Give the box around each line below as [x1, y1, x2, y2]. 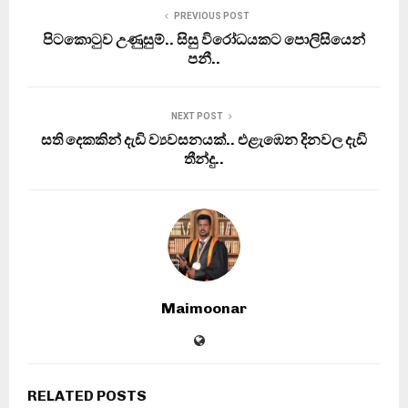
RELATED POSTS [27, 386, 147, 404]
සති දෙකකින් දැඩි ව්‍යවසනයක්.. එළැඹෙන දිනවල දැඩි [41, 130, 367, 148]
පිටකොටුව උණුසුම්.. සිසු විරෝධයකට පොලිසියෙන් [43, 30, 365, 48]
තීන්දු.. [184, 149, 224, 168]
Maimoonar [161, 299, 247, 317]
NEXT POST [170, 110, 223, 121]
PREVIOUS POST [173, 10, 250, 21]
